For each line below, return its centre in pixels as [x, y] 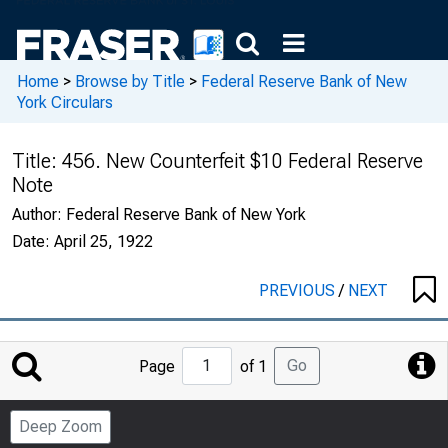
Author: [39, 214]
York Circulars [65, 102]
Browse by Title [130, 81]
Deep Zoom [60, 426]
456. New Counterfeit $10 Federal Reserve [242, 161]
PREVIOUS [299, 290]
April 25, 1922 [103, 241]
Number [251, 429]
